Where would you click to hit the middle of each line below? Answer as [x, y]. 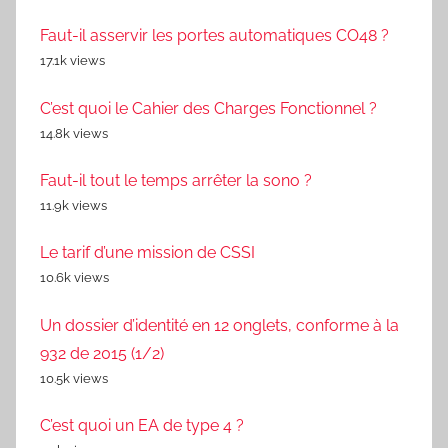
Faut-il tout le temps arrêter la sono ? [176, 181]
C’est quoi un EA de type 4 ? [142, 426]
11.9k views [73, 206]
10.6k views [74, 278]
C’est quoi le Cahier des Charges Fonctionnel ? [208, 108]
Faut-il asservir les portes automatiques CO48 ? [214, 36]
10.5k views [74, 378]
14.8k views [74, 133]
